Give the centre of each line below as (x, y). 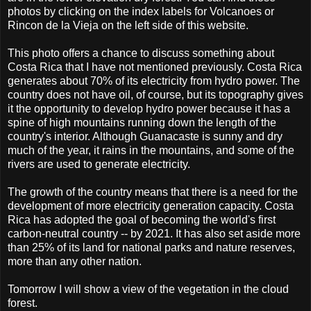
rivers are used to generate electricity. (99, 164)
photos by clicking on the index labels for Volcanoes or (141, 11)
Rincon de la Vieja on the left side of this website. (128, 25)
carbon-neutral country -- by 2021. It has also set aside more (154, 233)
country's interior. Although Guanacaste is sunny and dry (145, 136)
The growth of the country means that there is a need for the (153, 192)
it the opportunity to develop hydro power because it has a (149, 108)
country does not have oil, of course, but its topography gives (155, 94)
